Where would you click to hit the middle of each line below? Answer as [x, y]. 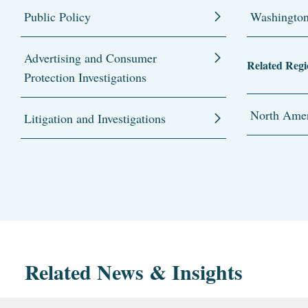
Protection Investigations [85, 77]
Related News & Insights [134, 271]
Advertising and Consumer [90, 57]
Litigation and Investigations [95, 118]
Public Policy [57, 16]
